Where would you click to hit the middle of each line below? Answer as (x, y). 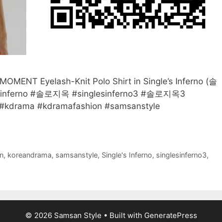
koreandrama (29, 155)
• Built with (123, 215)
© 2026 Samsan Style (63, 215)
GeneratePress (170, 215)
